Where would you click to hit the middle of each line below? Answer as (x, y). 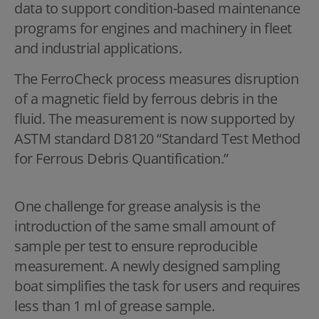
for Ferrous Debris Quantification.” (121, 159)
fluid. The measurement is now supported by (154, 119)
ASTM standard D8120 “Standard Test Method (157, 139)
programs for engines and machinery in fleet (153, 28)
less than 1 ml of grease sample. (116, 306)
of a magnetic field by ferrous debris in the (146, 99)
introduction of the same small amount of (145, 226)
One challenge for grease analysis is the (137, 206)
